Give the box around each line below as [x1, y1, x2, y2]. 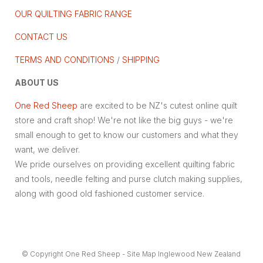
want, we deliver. [14, 144, 82, 154]
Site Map [127, 250, 157, 258]
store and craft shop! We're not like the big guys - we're [14, 115, 233, 125]
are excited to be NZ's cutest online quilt [77, 100, 237, 110]
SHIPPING [119, 55, 160, 65]
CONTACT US [14, 32, 68, 42]
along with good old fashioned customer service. [14, 188, 204, 198]
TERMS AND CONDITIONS [14, 55, 114, 65]
